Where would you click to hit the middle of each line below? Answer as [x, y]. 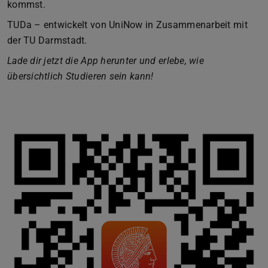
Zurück [147, 109]
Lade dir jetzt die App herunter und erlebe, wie [106, 60]
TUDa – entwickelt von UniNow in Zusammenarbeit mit [127, 25]
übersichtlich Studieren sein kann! [80, 76]
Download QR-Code [48, 133]
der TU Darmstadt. [47, 40]
